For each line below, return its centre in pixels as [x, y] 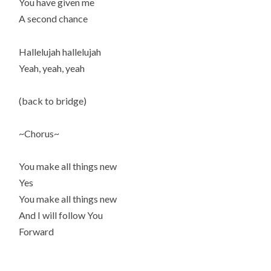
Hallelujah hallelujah [60, 51]
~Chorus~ [39, 133]
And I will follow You [61, 215]
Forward [37, 232]
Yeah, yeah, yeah [52, 68]
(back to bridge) [53, 100]
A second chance [54, 19]
